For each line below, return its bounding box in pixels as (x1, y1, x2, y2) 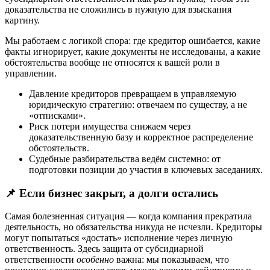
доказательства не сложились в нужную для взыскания (5, 4, 231, 14)
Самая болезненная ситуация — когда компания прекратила (5, 211, 252, 222)
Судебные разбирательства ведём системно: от (29, 153, 221, 164)
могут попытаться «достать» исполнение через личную (5, 233, 233, 243)
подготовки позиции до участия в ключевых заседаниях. (29, 164, 263, 175)
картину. (5, 14, 40, 25)
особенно (77, 254, 114, 265)
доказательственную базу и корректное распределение (29, 131, 253, 142)
